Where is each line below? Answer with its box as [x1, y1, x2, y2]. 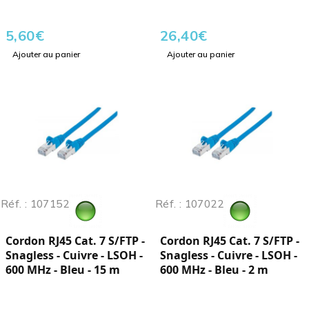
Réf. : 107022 [155, 197, 223, 211]
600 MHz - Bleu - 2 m [160, 262, 268, 278]
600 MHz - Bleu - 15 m [6, 262, 120, 278]
